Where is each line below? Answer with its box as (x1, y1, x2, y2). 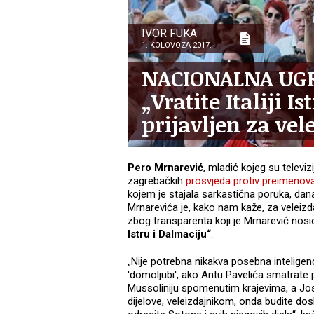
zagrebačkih (128, 175, 186, 188)
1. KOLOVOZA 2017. (142, 41, 212, 50)
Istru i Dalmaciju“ (128, 228, 211, 241)
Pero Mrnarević (128, 161, 203, 175)
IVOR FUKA (142, 27, 197, 41)
